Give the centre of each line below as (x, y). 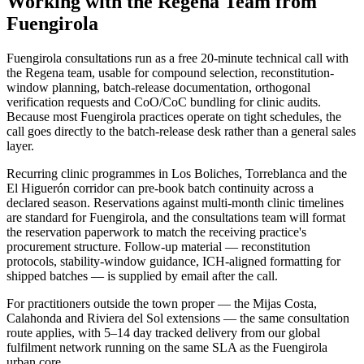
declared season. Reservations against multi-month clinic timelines (175, 202)
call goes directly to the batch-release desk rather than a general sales (181, 131)
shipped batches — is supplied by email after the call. (142, 275)
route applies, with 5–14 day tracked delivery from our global (163, 332)
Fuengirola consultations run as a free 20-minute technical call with (178, 58)
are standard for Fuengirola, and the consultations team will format (176, 217)
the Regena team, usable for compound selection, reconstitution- (170, 72)
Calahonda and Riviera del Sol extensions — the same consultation (178, 318)
